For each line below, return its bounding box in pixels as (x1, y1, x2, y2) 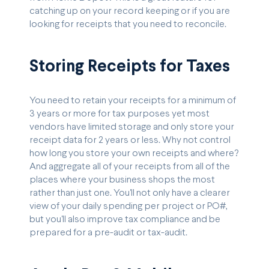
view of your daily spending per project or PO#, (29, 202, 228, 211)
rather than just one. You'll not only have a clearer (29, 189, 230, 198)
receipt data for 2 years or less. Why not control (29, 136, 231, 145)
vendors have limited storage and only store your (29, 122, 234, 132)
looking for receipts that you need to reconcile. (29, 19, 226, 29)
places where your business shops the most (29, 175, 215, 185)
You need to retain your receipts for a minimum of (29, 96, 236, 106)
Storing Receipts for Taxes (29, 59, 230, 76)
